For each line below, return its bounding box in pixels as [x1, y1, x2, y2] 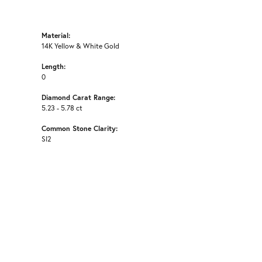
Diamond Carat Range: [42, 92, 115, 102]
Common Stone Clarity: [42, 123, 118, 133]
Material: [42, 30, 70, 40]
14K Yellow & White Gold [42, 42, 119, 51]
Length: [42, 61, 65, 71]
